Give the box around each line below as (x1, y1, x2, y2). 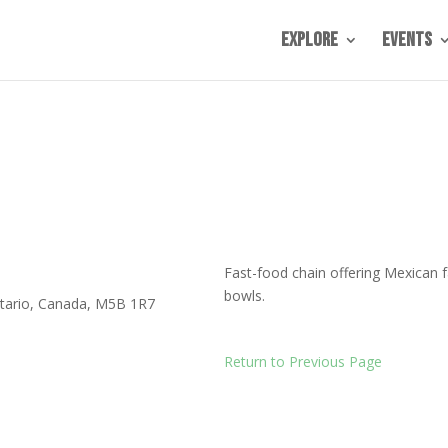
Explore (280, 28, 338, 52)
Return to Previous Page (224, 352, 382, 371)
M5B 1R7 (94, 294, 155, 314)
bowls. (224, 286, 265, 305)
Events (381, 28, 432, 52)
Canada (37, 294, 87, 314)
